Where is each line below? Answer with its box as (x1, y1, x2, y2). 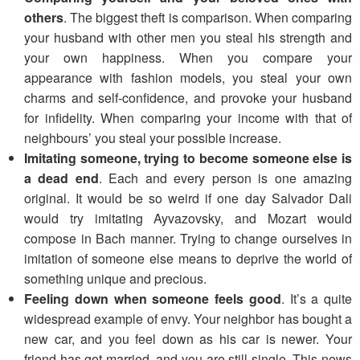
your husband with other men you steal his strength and (24, 28, 352, 47)
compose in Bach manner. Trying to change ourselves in (24, 229, 352, 247)
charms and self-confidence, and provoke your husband (24, 88, 352, 107)
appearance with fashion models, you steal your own (24, 68, 352, 87)
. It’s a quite (280, 289, 352, 308)
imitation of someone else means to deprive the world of (24, 249, 352, 268)
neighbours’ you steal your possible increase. (24, 129, 281, 147)
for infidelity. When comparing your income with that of (24, 108, 352, 127)
